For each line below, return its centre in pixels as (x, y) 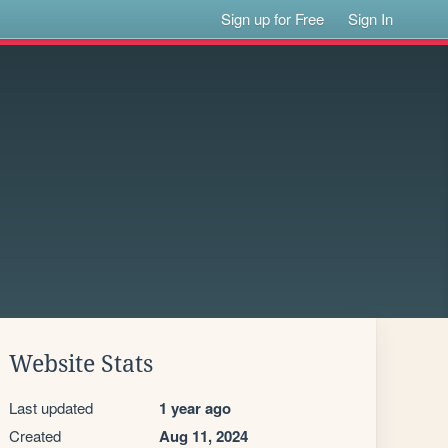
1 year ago (195, 408)
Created (35, 435)
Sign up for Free (273, 18)
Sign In (371, 18)
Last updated (51, 407)
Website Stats (81, 364)
